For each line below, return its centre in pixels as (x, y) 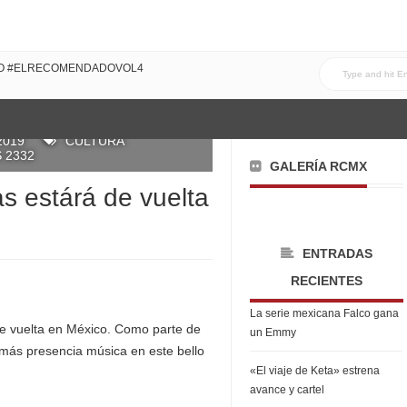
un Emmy (273, 333)
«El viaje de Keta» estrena (315, 371)
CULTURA (95, 141)
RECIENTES (327, 281)
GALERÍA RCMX (318, 166)
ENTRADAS (338, 253)
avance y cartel (287, 390)
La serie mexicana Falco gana (324, 313)
